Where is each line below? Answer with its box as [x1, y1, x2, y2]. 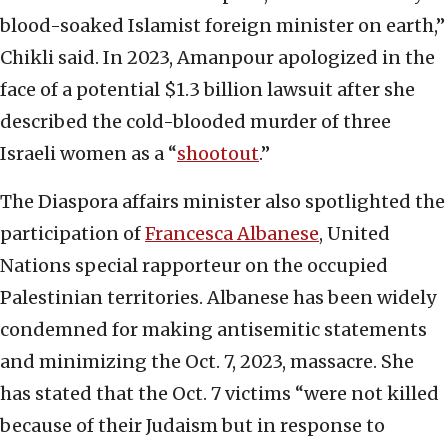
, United [319, 222, 390, 246]
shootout [177, 142, 259, 166]
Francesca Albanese [145, 222, 319, 246]
